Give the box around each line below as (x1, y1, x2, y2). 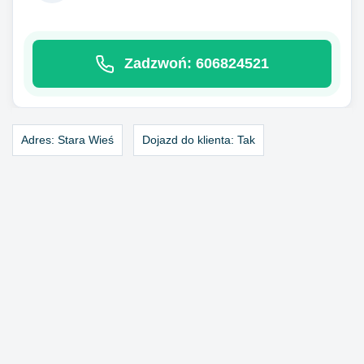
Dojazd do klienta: (142, 133, 234, 147)
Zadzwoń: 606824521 (124, 55, 269, 72)
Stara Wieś (58, 133, 114, 147)
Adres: (21, 133, 54, 147)
